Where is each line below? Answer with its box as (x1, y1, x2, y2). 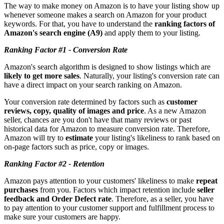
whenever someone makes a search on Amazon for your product (4, 10, 206, 19)
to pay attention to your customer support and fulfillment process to (4, 203, 214, 212)
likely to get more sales (4, 71, 79, 80)
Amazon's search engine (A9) (4, 28, 102, 37)
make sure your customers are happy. (4, 212, 120, 221)
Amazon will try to (4, 133, 65, 142)
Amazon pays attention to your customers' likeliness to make (4, 176, 196, 185)
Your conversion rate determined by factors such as (4, 97, 166, 106)
